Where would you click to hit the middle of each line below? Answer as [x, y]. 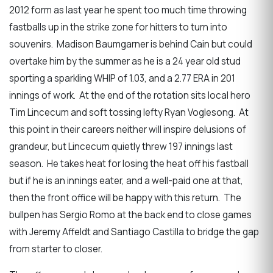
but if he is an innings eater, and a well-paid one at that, [126, 180]
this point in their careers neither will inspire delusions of [128, 129]
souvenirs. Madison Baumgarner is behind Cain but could [131, 44]
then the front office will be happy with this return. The [125, 197]
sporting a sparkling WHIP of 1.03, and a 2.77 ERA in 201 [122, 78]
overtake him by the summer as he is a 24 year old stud [125, 61]
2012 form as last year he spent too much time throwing [128, 10]
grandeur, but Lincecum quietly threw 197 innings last [121, 146]
